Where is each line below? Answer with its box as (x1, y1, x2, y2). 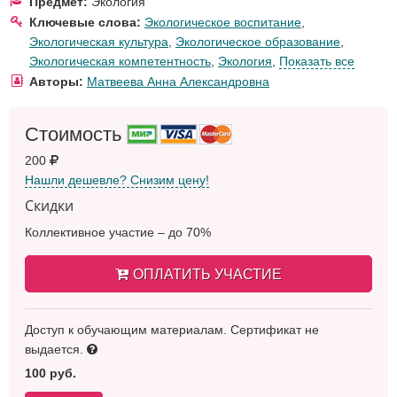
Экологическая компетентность (29, 53, 211, 68)
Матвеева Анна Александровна (87, 74, 269, 89)
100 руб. (25, 365, 76, 380)
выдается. (25, 341, 87, 356)
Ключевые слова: (29, 14, 141, 29)
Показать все (279, 53, 354, 68)
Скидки (25, 195, 74, 215)
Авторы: (29, 74, 83, 89)
